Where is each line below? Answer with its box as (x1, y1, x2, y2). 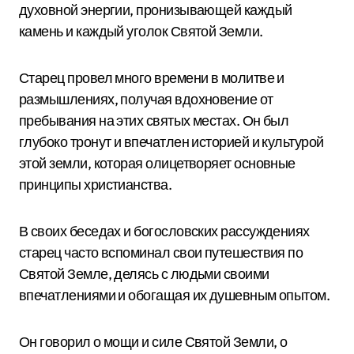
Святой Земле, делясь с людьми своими (19, 265, 269, 283)
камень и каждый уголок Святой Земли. (19, 22, 263, 40)
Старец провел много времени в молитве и (19, 69, 284, 87)
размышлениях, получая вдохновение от (19, 90, 273, 108)
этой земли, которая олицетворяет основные (19, 154, 296, 172)
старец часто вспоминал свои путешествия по (19, 243, 303, 262)
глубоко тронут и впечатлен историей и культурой (19, 133, 324, 151)
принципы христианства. (19, 175, 172, 194)
